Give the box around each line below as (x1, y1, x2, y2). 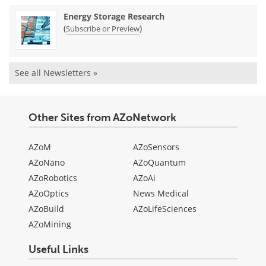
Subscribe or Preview (66, 23, 140, 34)
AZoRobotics (28, 172, 77, 184)
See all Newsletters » (15, 67, 97, 79)
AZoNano (28, 157, 65, 169)
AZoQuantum (133, 157, 186, 169)
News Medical (133, 188, 189, 199)
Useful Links (28, 243, 88, 256)
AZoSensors (133, 141, 179, 153)
